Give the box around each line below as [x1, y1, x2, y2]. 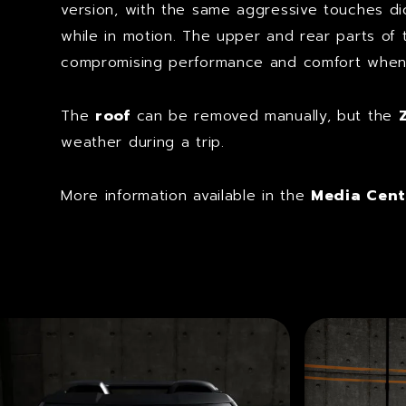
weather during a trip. [61, 131, 225, 153]
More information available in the [61, 185, 312, 207]
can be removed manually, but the [130, 105, 399, 127]
